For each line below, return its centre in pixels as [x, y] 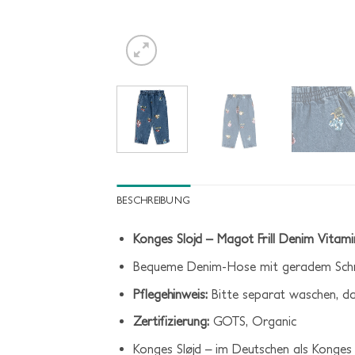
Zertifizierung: [171, 321]
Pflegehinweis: [170, 294]
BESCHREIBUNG [154, 200]
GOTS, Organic [252, 321]
